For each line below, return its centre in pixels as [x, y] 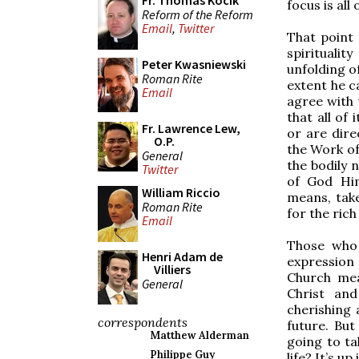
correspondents [143, 322]
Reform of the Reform [198, 14]
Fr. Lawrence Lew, [191, 128]
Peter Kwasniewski [194, 64]
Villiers [172, 269]
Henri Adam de [182, 256]
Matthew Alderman [200, 335]
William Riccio [181, 192]
